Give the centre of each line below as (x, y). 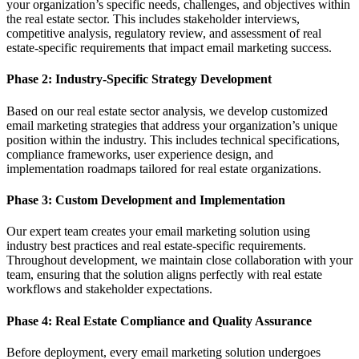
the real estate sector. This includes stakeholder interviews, (153, 19)
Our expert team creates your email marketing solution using (158, 232)
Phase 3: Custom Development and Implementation (146, 200)
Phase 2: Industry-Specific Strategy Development (139, 79)
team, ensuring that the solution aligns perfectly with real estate (164, 275)
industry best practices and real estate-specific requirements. (156, 246)
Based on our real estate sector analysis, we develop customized (167, 111)
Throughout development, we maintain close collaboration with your (179, 260)
